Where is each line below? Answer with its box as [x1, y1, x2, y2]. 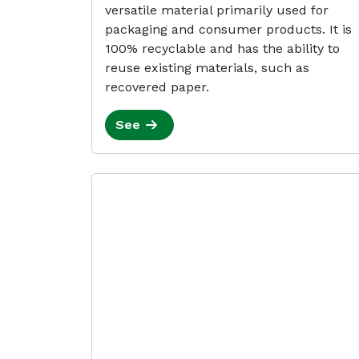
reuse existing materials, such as [105, 60, 309, 75]
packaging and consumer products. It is [105, 22, 352, 37]
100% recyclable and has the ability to [105, 41, 340, 56]
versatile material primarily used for [105, 2, 329, 18]
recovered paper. [105, 79, 209, 95]
